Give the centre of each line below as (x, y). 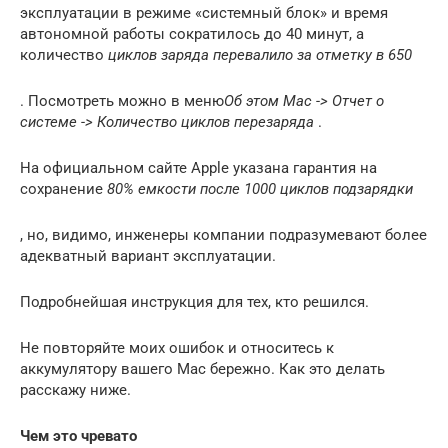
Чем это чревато (78, 436)
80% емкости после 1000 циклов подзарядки (260, 189)
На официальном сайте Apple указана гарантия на (198, 168)
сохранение (63, 189)
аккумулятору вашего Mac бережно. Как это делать (202, 369)
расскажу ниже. (75, 390)
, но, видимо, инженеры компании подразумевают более (223, 235)
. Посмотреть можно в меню (122, 101)
